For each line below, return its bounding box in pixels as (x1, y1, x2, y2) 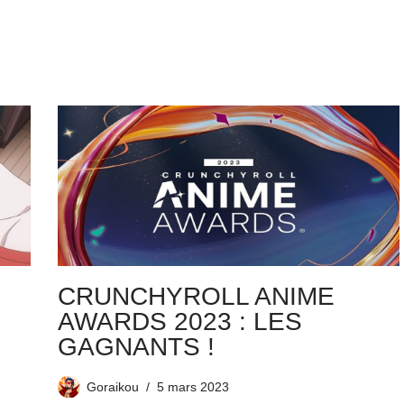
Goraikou (86, 380, 139, 395)
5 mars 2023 (156, 380, 229, 395)
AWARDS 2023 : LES (57, 308, 302, 336)
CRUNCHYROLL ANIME (57, 282, 335, 311)
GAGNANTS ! (57, 333, 215, 362)
